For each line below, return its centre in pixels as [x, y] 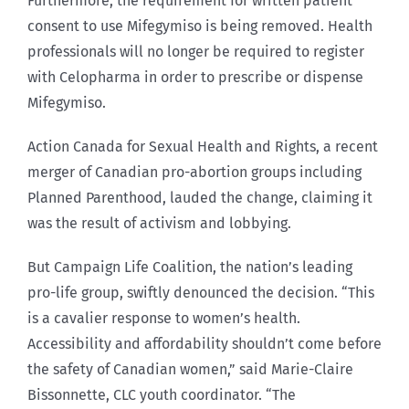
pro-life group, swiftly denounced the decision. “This [201, 292]
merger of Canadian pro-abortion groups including [194, 172]
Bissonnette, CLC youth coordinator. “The [162, 394]
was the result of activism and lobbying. [159, 223]
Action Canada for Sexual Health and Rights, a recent [203, 146]
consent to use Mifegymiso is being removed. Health [200, 26]
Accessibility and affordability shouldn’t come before [204, 343]
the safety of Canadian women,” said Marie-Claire [190, 369]
